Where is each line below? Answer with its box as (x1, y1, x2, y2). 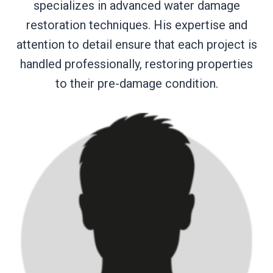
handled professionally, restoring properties (20, 56, 253, 71)
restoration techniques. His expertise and (26, 17, 247, 32)
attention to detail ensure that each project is (16, 37, 257, 52)
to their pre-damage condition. (55, 76, 218, 91)
